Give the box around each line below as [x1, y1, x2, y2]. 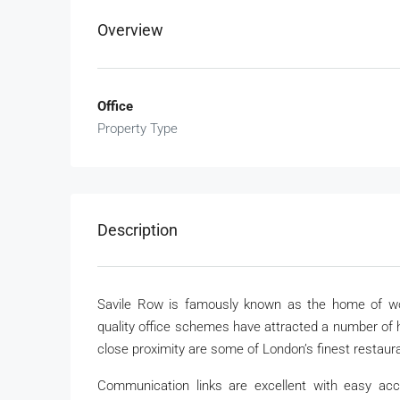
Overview [97, 20, 163, 39]
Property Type [97, 120, 178, 137]
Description [97, 220, 178, 239]
